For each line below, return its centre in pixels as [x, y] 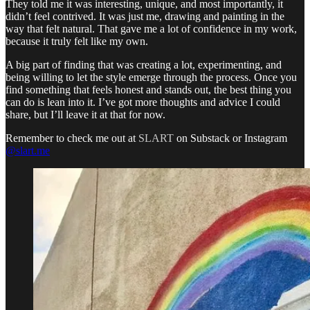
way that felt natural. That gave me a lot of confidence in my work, [151, 29]
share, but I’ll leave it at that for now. [85, 115]
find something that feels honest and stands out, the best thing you [148, 90]
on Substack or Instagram [230, 138]
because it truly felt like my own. [77, 42]
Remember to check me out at [72, 138]
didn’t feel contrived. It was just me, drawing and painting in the [145, 17]
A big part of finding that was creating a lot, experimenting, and [144, 65]
